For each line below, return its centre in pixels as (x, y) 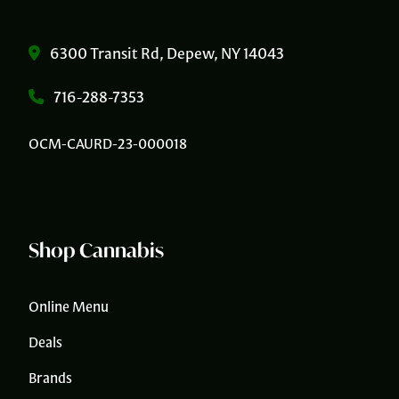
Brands (50, 377)
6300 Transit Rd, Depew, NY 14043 (166, 53)
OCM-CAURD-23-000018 (108, 143)
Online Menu (69, 306)
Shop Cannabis (96, 249)
